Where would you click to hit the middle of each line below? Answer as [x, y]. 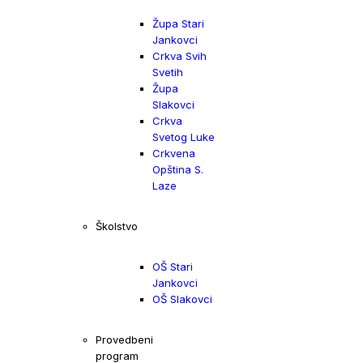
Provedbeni [124, 340]
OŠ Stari [173, 267]
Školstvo [117, 226]
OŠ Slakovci [182, 299]
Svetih [168, 72]
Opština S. [178, 169]
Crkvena [174, 153]
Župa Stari [178, 23]
